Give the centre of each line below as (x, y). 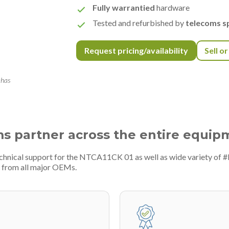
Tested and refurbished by (139, 23)
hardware (173, 7)
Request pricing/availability (136, 50)
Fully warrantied (124, 7)
